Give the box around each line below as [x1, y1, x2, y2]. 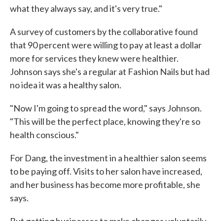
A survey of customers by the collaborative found [10, 26, 198, 37]
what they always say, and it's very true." [10, 3, 162, 14]
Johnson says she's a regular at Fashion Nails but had [10, 66, 210, 77]
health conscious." [10, 129, 79, 140]
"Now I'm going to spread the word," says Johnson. [10, 103, 202, 113]
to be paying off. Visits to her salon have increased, [10, 166, 202, 177]
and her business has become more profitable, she [10, 179, 200, 190]
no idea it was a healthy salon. [10, 79, 121, 90]
